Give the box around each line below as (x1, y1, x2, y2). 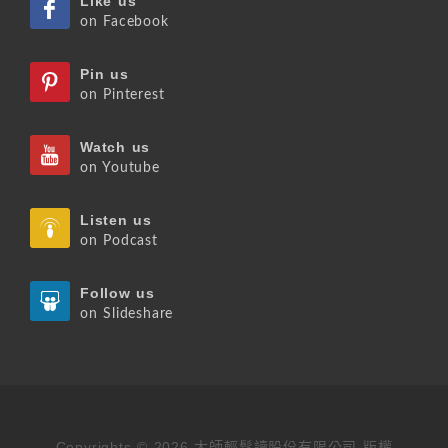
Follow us (80, 286, 155, 301)
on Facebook (80, 15, 169, 29)
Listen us (80, 213, 152, 228)
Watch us (80, 140, 151, 155)
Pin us (80, 67, 129, 82)
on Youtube (80, 161, 160, 175)
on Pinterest (80, 88, 165, 102)
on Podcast (80, 234, 158, 248)
